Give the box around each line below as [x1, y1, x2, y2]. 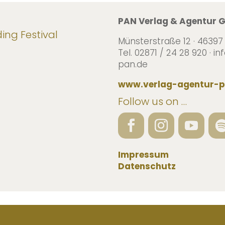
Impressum [118, 149, 169, 161]
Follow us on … [118, 94, 187, 109]
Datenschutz [118, 160, 176, 173]
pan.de [118, 58, 148, 70]
